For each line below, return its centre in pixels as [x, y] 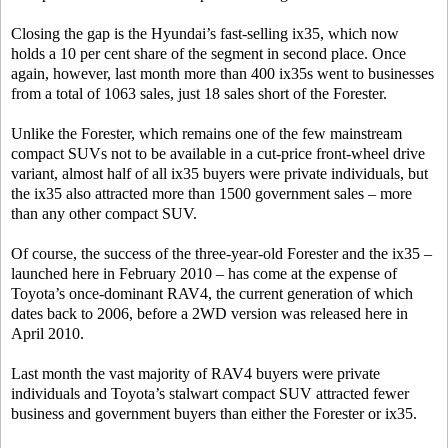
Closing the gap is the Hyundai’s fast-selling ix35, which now [205, 33]
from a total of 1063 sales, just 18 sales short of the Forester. [199, 93]
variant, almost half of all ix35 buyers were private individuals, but [219, 173]
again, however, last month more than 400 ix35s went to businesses [222, 73]
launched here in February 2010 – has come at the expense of [204, 273]
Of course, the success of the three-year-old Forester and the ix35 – [221, 253]
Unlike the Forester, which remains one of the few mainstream [206, 133]
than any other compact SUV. [104, 213]
